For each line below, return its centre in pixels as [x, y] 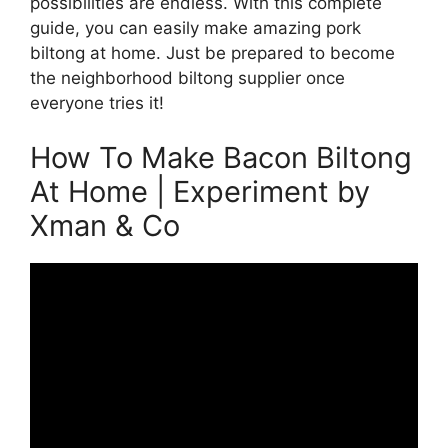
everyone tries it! [97, 102]
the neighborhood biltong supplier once [187, 77]
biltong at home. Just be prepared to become [212, 52]
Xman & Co [105, 226]
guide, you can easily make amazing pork [195, 27]
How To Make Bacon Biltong [221, 158]
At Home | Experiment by [200, 192]
